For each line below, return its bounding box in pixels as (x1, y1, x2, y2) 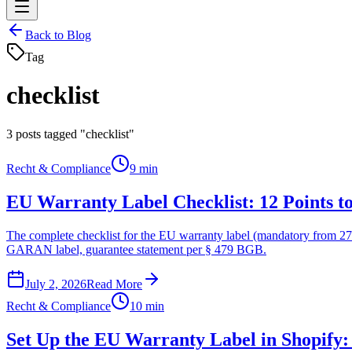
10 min (130, 299, 164, 313)
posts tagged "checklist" (16, 126, 134, 141)
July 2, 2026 (25, 277, 86, 291)
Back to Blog (25, 28, 91, 42)
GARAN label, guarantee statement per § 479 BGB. (6, 242, 266, 256)
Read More (86, 277, 142, 291)
